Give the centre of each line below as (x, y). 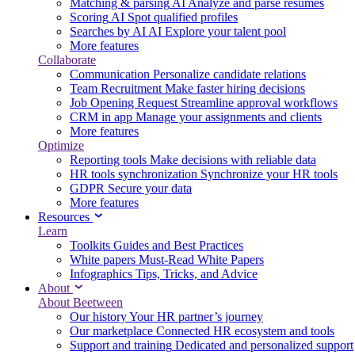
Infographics (101, 274)
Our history (98, 317)
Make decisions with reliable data (233, 160)
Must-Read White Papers (201, 260)
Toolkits (90, 245)
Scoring (89, 17)
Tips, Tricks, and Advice (197, 274)
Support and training (121, 345)
